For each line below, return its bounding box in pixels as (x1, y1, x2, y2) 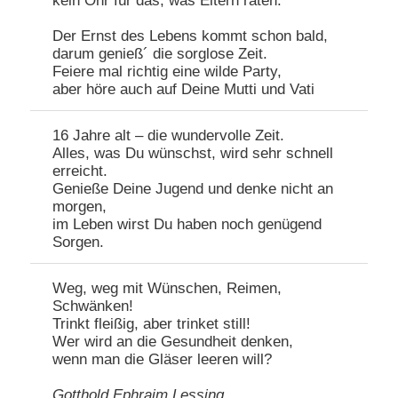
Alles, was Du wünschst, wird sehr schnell (52, 145, 334, 163)
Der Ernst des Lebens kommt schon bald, (52, 28, 329, 45)
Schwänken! (52, 298, 134, 315)
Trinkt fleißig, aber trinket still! (52, 315, 251, 333)
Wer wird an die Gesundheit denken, (52, 333, 294, 351)
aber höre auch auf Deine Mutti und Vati (52, 81, 315, 99)
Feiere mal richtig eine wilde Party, (52, 63, 283, 81)
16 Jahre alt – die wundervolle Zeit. (52, 127, 285, 145)
